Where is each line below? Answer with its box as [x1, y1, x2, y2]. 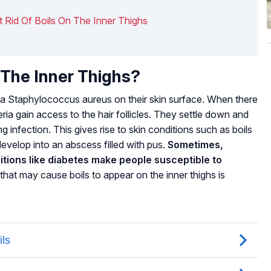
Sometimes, [168, 138, 223, 151]
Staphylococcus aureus [8, 93, 112, 105]
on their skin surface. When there [112, 93, 258, 105]
